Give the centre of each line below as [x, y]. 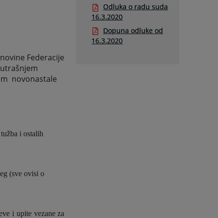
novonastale [34, 79]
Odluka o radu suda [136, 7]
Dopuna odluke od [133, 30]
